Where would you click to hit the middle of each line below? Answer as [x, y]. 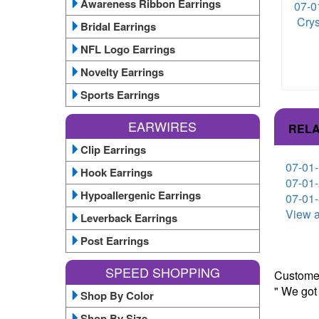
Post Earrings [115, 241]
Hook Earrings [116, 172]
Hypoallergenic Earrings [141, 195]
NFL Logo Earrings [128, 49]
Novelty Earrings [122, 72]
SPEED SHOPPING [162, 272]
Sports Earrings [120, 95]
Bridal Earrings [118, 26]
